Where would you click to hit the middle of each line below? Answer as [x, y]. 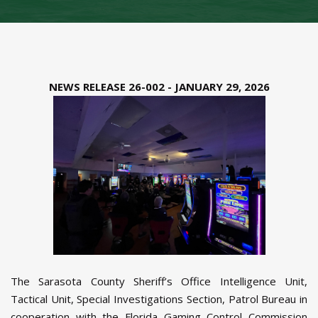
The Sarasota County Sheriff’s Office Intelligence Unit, [159, 281]
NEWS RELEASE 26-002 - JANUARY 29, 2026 [159, 87]
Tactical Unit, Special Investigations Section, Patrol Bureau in [159, 299]
